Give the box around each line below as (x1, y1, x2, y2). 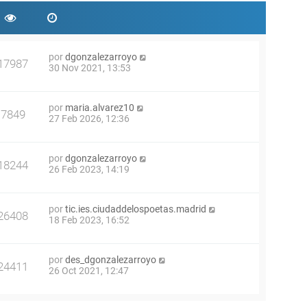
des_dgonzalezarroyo (65, 254, 156, 265)
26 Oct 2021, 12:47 (49, 265, 129, 276)
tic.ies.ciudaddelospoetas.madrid (65, 204, 206, 214)
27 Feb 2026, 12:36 (49, 113, 130, 124)
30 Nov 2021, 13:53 (49, 62, 131, 73)
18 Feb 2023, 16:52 (49, 214, 130, 225)
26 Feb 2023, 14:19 (49, 164, 130, 175)
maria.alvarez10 (65, 102, 134, 113)
